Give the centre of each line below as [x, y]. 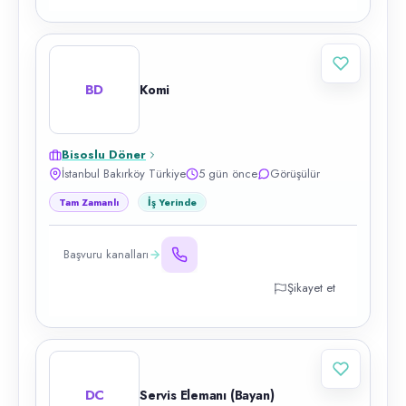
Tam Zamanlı [89, 202]
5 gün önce [228, 174]
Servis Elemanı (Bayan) [207, 395]
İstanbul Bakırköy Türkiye [124, 174]
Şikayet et [311, 288]
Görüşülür [295, 174]
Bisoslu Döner [104, 155]
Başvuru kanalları [106, 254]
